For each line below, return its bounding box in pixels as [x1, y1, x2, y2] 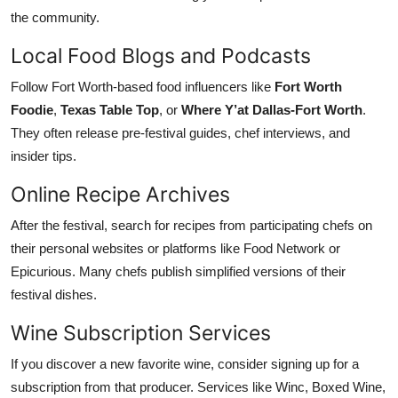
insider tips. [11, 147, 76, 163]
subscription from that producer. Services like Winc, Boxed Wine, [11, 378, 386, 394]
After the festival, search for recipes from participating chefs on [11, 217, 372, 233]
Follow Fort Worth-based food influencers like [11, 78, 275, 94]
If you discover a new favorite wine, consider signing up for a [11, 355, 359, 371]
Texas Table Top [60, 101, 159, 117]
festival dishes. [11, 286, 97, 302]
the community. [11, 9, 99, 25]
